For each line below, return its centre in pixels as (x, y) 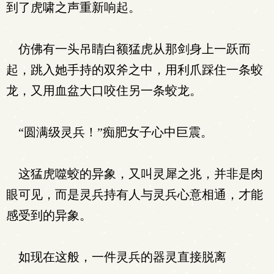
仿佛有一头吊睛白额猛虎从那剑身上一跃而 (128, 49)
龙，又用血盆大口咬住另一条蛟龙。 (104, 91)
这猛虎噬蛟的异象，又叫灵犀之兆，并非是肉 (135, 174)
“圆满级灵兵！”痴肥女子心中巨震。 (109, 132)
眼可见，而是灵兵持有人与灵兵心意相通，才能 (135, 194)
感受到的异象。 (49, 215)
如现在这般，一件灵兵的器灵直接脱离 (116, 257)
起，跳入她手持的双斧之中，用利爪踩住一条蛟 (135, 70)
